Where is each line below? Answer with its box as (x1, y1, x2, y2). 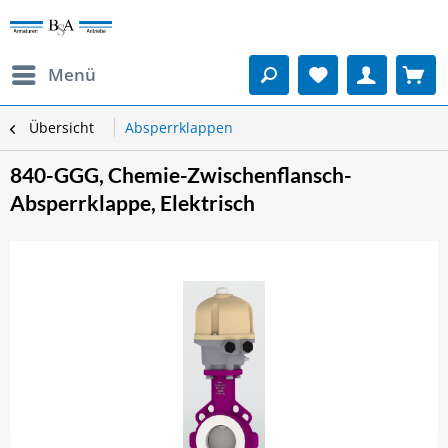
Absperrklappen (125, 118, 233, 137)
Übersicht (29, 118, 94, 137)
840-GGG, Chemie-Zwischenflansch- (10, 162, 352, 187)
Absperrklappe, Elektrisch (10, 190, 255, 215)
